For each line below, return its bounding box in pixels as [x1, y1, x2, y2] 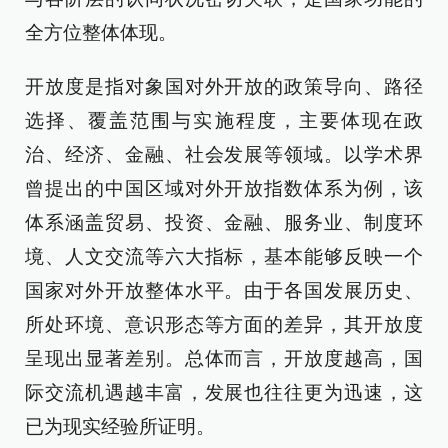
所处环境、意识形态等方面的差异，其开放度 [25, 314, 423, 335]
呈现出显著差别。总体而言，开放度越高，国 [25, 348, 423, 369]
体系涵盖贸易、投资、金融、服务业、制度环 [25, 212, 423, 233]
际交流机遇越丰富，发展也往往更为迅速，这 [25, 382, 423, 403]
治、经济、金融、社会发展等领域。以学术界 [25, 144, 423, 165]
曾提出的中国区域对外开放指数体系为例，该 [25, 178, 423, 199]
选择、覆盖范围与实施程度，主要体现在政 [25, 110, 423, 131]
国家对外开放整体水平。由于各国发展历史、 [25, 280, 423, 301]
